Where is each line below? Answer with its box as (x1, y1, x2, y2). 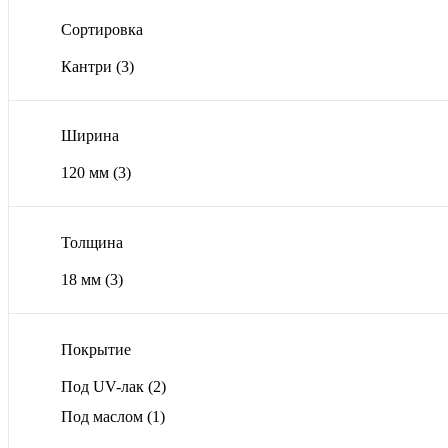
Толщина (61, 233, 123, 251)
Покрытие (61, 340, 131, 358)
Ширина (61, 127, 119, 145)
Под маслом (61, 407, 147, 425)
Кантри (61, 57, 116, 75)
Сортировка (61, 20, 143, 38)
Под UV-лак (61, 377, 148, 395)
